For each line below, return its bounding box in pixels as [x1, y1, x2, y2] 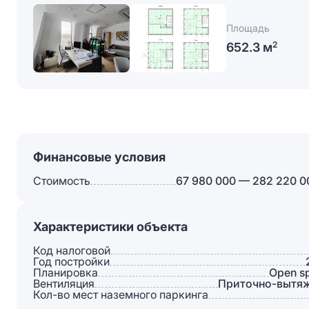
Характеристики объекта [33, 219, 188, 234]
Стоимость [33, 174, 90, 188]
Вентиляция [33, 277, 94, 290]
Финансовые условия [33, 150, 166, 164]
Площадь [226, 21, 270, 34]
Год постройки [33, 255, 110, 268]
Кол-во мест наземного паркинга [33, 288, 208, 301]
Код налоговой [33, 243, 110, 257]
